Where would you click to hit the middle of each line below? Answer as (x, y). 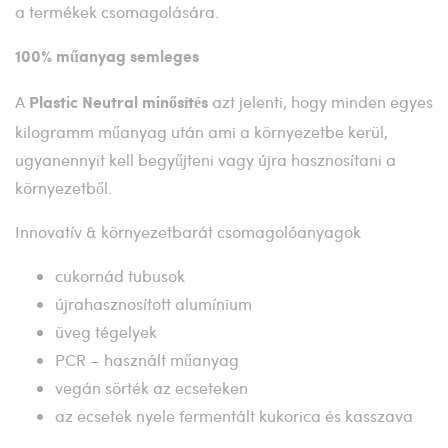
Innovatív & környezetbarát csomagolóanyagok (188, 231)
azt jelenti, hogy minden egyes (320, 101)
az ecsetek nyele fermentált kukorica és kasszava (234, 415)
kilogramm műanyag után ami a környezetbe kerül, (201, 131)
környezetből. (63, 187)
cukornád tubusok (120, 275)
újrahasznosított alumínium (153, 303)
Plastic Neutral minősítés (118, 103)
